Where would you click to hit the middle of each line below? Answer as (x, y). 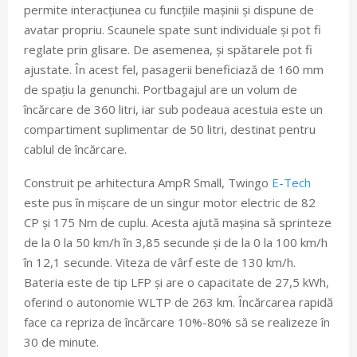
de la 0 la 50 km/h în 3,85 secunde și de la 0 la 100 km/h (176, 243)
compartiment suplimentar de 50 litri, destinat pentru (170, 129)
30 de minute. (61, 342)
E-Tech (291, 183)
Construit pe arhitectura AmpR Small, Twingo (148, 183)
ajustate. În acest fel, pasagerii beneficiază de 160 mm (174, 70)
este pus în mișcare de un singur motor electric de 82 (170, 203)
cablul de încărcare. (75, 149)
